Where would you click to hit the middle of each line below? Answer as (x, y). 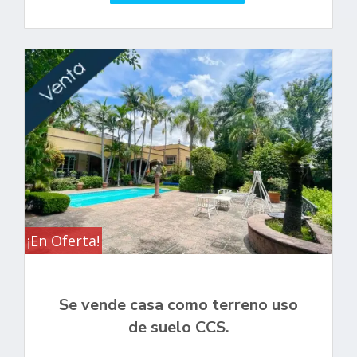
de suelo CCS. (178, 327)
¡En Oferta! (63, 240)
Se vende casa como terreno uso (178, 304)
